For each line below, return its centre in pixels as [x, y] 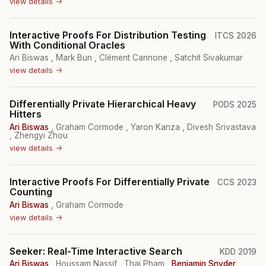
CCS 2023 [237, 182]
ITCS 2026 [236, 35]
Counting [31, 191]
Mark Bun [75, 58]
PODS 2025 [235, 105]
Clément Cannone [134, 58]
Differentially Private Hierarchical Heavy [103, 104]
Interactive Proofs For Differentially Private [110, 181]
